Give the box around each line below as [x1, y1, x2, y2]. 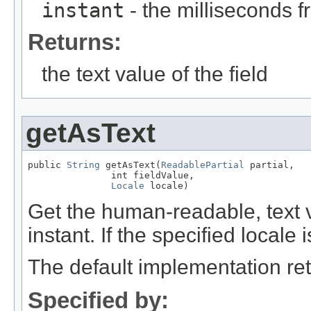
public [28, 159, 67, 170]
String [67, 159, 100, 170]
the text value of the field [42, 62, 268, 85]
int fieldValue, [28, 169, 194, 180]
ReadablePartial [161, 159, 244, 170]
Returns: [28, 28, 121, 55]
